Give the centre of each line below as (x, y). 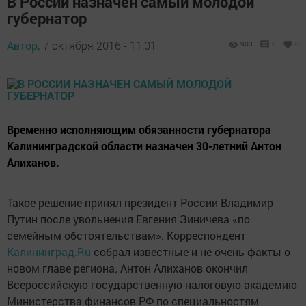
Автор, (23, 45)
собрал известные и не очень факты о (191, 252)
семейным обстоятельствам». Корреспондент (126, 235)
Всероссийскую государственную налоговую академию (152, 284)
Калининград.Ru (49, 252)
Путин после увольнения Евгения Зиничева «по (128, 219)
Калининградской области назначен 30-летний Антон (144, 146)
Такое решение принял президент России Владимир (140, 203)
